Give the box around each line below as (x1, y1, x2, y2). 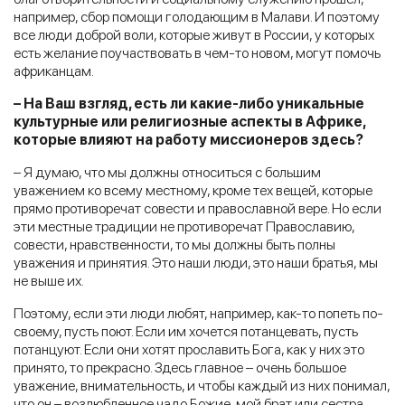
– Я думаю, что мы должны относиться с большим (14, 163, 321, 181)
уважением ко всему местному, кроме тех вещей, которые (14, 181, 372, 199)
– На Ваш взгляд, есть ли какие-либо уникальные (14, 94, 364, 112)
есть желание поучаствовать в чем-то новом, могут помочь (14, 43, 381, 61)
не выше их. (14, 271, 84, 289)
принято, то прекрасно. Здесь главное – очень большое (14, 358, 346, 376)
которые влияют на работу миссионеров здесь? (14, 130, 363, 148)
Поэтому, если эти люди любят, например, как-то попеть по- (14, 304, 383, 322)
